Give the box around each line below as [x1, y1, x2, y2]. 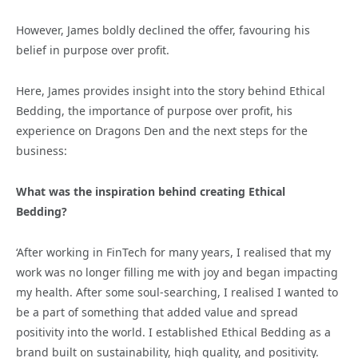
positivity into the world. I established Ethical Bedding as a [16, 324, 331, 340]
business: [16, 142, 67, 158]
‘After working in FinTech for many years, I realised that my [16, 244, 331, 260]
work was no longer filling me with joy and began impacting [16, 264, 338, 280]
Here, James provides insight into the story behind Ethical [16, 82, 325, 98]
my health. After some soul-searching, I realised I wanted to [16, 284, 338, 300]
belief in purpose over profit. [16, 42, 169, 58]
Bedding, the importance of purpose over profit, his [16, 102, 292, 118]
